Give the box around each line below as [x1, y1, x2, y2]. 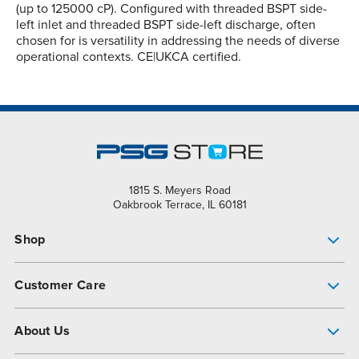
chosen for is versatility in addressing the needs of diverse [16, 33, 340, 50]
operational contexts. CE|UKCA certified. [16, 49, 241, 66]
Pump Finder [14, 267, 87, 284]
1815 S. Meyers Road [128, 184, 231, 198]
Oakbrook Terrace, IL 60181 [112, 198, 247, 212]
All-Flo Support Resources [14, 334, 161, 351]
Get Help [14, 313, 65, 329]
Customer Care [14, 276, 107, 293]
